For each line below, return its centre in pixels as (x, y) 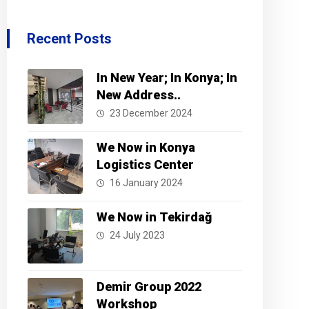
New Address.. (138, 95)
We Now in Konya (146, 147)
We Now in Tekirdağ (154, 217)
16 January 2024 (146, 183)
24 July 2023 (137, 235)
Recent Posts (69, 39)
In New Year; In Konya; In (167, 78)
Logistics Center (145, 165)
